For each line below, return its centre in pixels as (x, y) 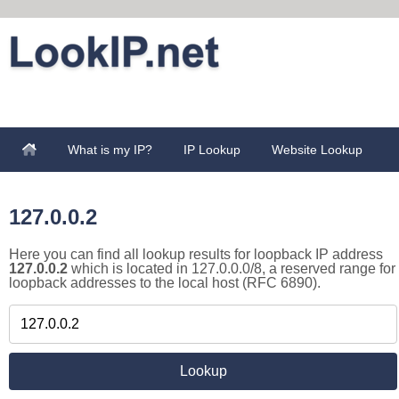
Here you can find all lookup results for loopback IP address (196, 254)
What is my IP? (110, 150)
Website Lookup (317, 150)
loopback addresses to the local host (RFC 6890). (165, 283)
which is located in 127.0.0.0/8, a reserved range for (232, 269)
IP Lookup (212, 150)
